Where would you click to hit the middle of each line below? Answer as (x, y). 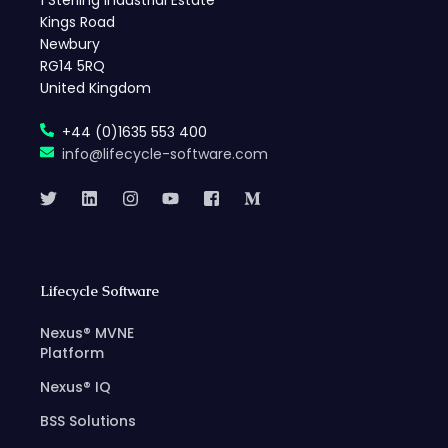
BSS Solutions (88, 421)
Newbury (70, 44)
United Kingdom (95, 88)
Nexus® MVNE (87, 333)
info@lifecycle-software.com (165, 154)
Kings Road (77, 22)
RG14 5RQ (72, 66)
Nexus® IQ (75, 387)
